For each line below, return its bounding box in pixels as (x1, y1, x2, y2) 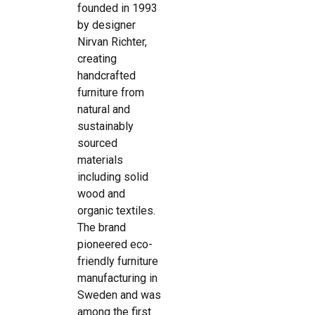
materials (77, 153, 123, 167)
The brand (77, 221, 126, 234)
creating (77, 52, 117, 65)
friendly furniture (77, 255, 158, 268)
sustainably (77, 120, 134, 133)
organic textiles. (77, 204, 155, 217)
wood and (77, 187, 125, 200)
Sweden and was (77, 288, 161, 302)
